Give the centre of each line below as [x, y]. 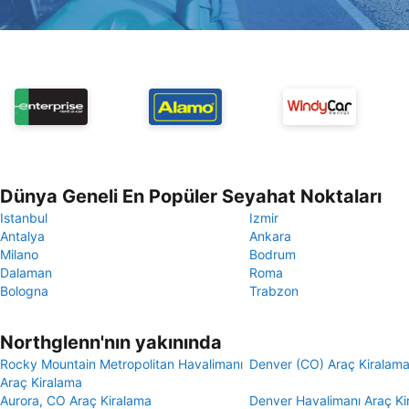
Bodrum [273, 254]
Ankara [270, 236]
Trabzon [274, 291]
